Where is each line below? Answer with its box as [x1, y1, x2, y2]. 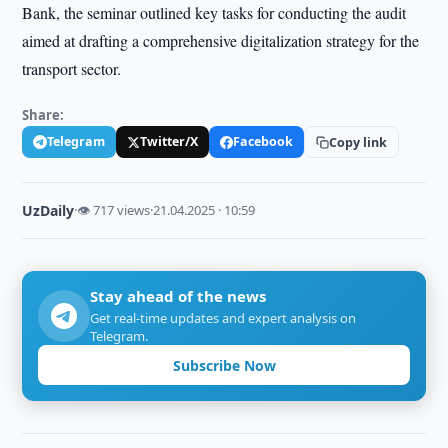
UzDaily [22, 201, 75, 220]
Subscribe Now [172, 355, 276, 375]
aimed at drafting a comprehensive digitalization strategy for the [22, 30, 420, 51]
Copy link [329, 133, 388, 151]
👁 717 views [77, 201, 151, 219]
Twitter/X [140, 133, 199, 150]
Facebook [233, 133, 294, 150]
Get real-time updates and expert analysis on [90, 309, 357, 327]
